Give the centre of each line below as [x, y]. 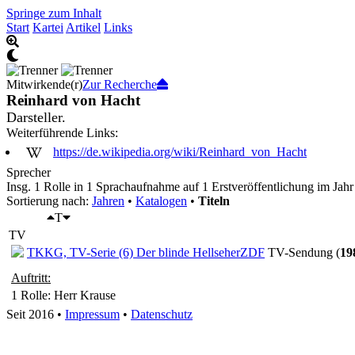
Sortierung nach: [49, 201]
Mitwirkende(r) [44, 84]
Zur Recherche [120, 84]
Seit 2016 [30, 314]
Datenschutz [162, 314]
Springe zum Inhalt [54, 13]
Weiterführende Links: [62, 133]
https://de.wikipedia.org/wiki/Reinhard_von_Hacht [180, 151]
